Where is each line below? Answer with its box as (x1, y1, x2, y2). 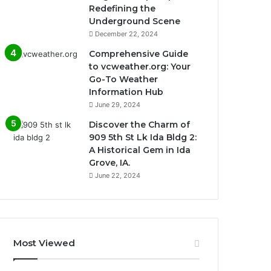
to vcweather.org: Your (89, 61, 191, 72)
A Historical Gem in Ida (89, 145, 191, 155)
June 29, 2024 (95, 100, 141, 109)
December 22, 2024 (95, 30, 158, 38)
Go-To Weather (89, 74, 158, 85)
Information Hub (89, 87, 164, 97)
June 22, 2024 (95, 171, 141, 180)
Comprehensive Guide (89, 48, 189, 59)
